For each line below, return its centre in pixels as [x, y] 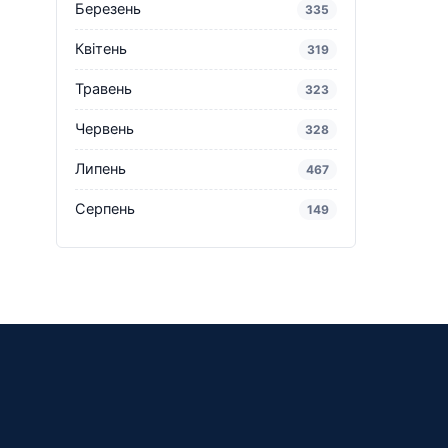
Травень [103, 88]
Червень [104, 128]
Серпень [105, 208]
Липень [100, 168]
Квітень [101, 48]
